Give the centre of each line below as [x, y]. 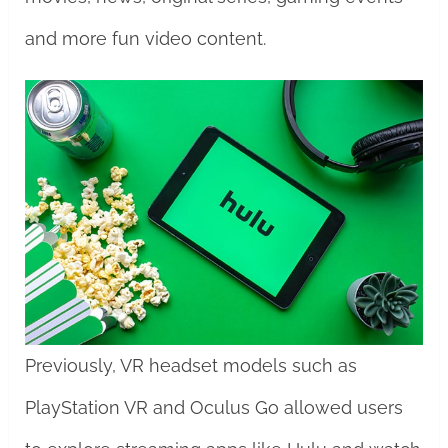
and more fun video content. [145, 38]
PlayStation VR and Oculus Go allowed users [213, 407]
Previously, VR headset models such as [190, 365]
